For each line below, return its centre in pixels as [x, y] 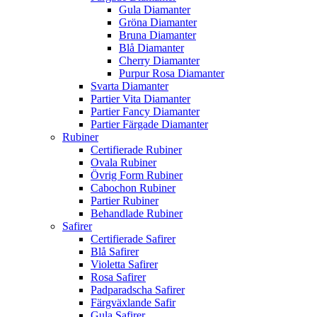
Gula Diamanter [155, 10]
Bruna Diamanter [157, 35]
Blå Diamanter [151, 48]
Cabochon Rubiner [133, 188]
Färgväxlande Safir [133, 303]
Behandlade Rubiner [137, 214]
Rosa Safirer [118, 277]
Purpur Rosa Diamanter [172, 74]
